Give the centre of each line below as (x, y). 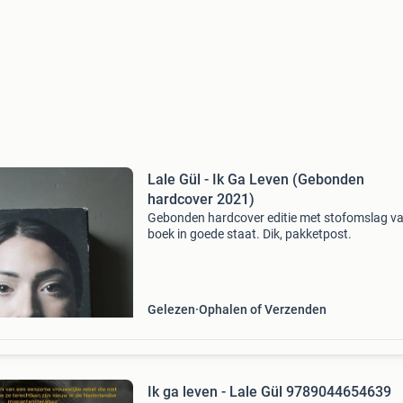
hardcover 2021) (201, 199)
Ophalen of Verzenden (262, 309)
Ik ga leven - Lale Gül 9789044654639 (269, 392)
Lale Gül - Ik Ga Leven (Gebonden (255, 179)
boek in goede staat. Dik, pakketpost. (249, 234)
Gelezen (171, 309)
